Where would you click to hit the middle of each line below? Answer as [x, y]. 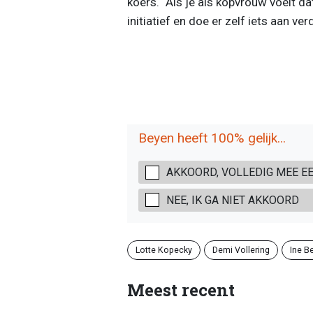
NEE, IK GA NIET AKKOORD [232, 200]
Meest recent [181, 290]
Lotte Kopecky [163, 249]
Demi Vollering [241, 249]
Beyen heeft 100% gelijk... [212, 138]
